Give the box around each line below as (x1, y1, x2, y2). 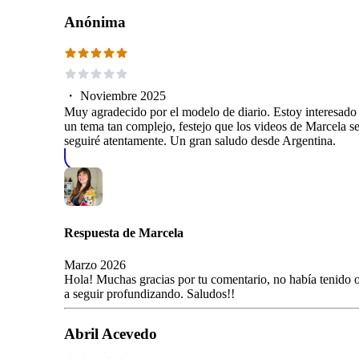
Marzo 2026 (64, 257, 126, 272)
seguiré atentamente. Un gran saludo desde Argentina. (64, 134, 336, 148)
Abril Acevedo (64, 325, 157, 342)
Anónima (64, 14, 126, 31)
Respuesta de (64, 226, 139, 240)
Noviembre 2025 (80, 89, 166, 103)
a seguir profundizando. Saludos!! (64, 286, 235, 301)
